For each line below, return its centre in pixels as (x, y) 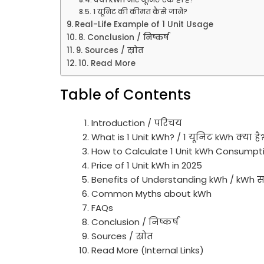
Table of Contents (126, 95)
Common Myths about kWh (152, 194)
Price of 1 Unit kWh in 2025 (147, 165)
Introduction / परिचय (137, 123)
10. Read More (107, 63)
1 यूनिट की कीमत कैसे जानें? (140, 11)
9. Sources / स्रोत (110, 50)
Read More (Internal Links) (148, 250)
